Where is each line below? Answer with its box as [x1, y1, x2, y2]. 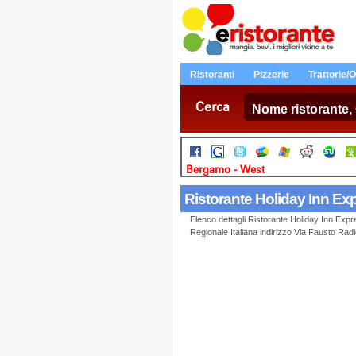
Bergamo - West [186, 164, 265, 176]
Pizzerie [253, 69, 289, 80]
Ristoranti [190, 69, 234, 80]
